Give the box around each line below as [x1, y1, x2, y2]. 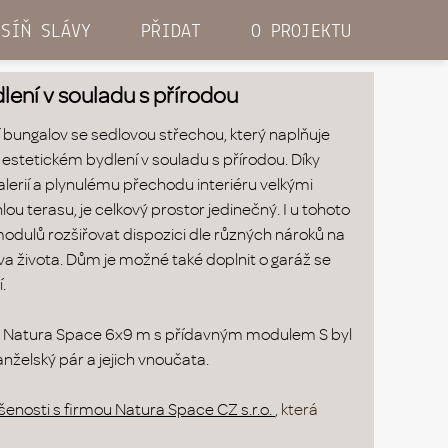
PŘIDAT [141, 15, 201, 49]
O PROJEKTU [251, 15, 351, 49]
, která [275, 396, 318, 421]
